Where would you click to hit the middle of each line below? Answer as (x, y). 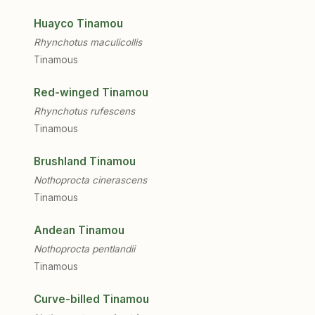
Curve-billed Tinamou (91, 299)
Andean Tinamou (79, 230)
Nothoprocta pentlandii (84, 249)
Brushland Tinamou (85, 161)
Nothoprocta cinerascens (90, 180)
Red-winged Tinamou (91, 92)
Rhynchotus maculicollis (88, 42)
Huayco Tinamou (78, 24)
